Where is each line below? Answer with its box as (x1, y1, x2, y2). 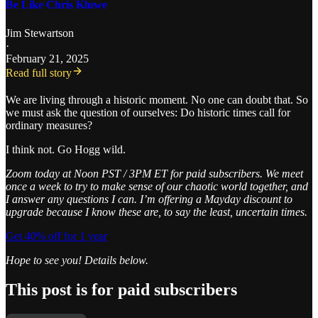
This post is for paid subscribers (6, 280, 237, 300)
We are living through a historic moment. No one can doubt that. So (6, 93, 308, 106)
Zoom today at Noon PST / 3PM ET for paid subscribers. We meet (6, 167, 303, 180)
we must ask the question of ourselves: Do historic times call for (6, 106, 290, 119)
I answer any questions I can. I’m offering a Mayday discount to (6, 192, 292, 205)
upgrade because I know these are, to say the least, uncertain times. (6, 205, 307, 218)
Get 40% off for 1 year (6, 229, 107, 242)
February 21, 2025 (6, 52, 89, 65)
